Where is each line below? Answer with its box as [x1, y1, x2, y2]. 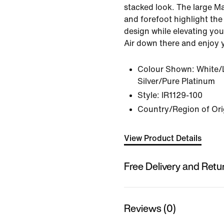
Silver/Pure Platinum [137, 77, 215, 85]
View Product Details [124, 134, 201, 142]
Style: [137, 91, 159, 99]
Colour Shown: [137, 65, 194, 73]
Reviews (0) [124, 200, 176, 215]
